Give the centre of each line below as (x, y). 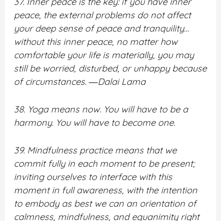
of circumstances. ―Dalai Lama (80, 81)
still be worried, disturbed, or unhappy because (110, 68)
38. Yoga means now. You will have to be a (101, 109)
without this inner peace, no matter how (96, 41)
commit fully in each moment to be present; (105, 163)
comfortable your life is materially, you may (104, 55)
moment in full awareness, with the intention (106, 190)
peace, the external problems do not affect (103, 15)
